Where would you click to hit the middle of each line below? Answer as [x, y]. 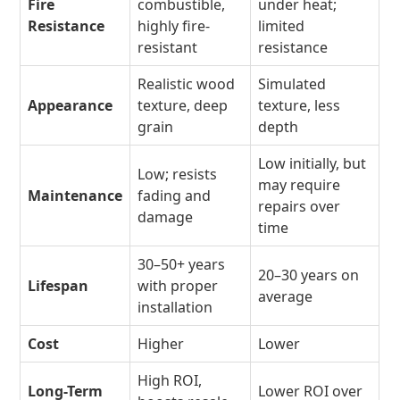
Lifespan [58, 286]
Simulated [292, 84]
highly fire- [174, 26]
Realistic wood [187, 84]
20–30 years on [309, 275]
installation [175, 308]
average [286, 297]
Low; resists [178, 175]
